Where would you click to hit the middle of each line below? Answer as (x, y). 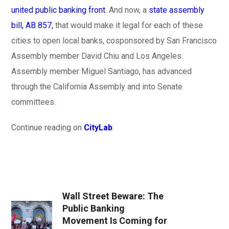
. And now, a (127, 10)
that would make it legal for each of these (128, 25)
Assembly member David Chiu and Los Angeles (97, 56)
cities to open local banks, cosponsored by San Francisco (114, 41)
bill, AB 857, (32, 25)
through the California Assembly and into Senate (97, 87)
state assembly (177, 10)
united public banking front (59, 10)
